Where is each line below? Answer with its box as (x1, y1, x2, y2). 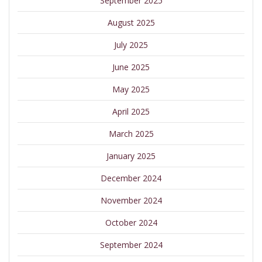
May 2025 (112, 84, 150, 95)
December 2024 (101, 173, 161, 184)
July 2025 (114, 39, 148, 51)
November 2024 (100, 195, 162, 206)
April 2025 (112, 106, 150, 118)
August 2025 (107, 17, 155, 29)
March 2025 (108, 128, 154, 140)
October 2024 (105, 217, 157, 229)
